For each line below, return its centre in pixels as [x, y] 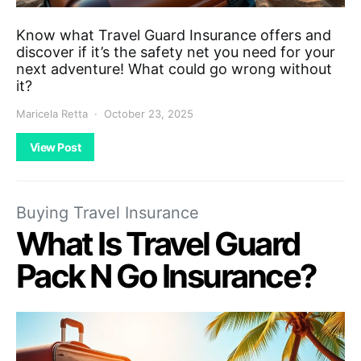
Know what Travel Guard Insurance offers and [174, 35]
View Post [56, 147]
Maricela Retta [52, 113]
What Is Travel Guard [158, 243]
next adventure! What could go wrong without [174, 68]
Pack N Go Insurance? [166, 276]
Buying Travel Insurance [108, 212]
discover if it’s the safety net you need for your [176, 52]
